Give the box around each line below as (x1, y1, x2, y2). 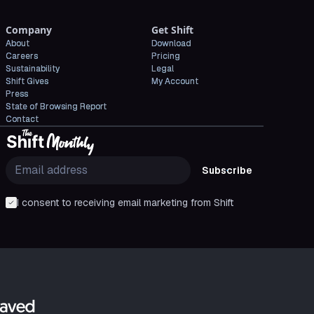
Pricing (151, 50, 180, 62)
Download (151, 38, 191, 49)
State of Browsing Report (6, 101, 107, 112)
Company (6, 23, 52, 36)
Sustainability (6, 63, 60, 74)
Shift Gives (6, 76, 48, 87)
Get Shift (151, 23, 193, 36)
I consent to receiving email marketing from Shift (17, 196, 233, 209)
